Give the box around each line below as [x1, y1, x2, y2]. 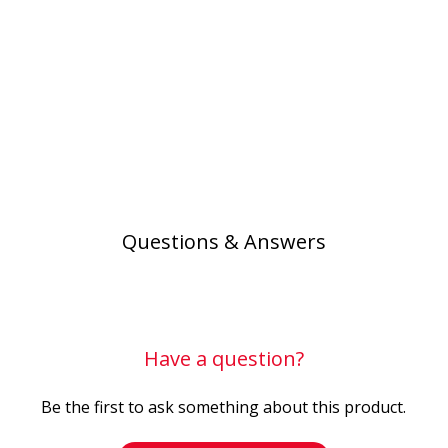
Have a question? [143, 345, 304, 373]
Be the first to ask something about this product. [41, 396, 407, 419]
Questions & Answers [121, 228, 326, 256]
